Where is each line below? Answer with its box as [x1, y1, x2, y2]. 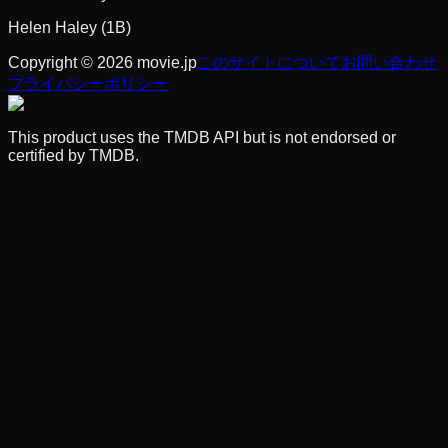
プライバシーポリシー [8, 74, 168, 92]
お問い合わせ [341, 53, 437, 71]
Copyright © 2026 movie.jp [8, 53, 197, 71]
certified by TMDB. [8, 146, 139, 164]
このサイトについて [197, 53, 341, 71]
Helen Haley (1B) [8, 18, 131, 36]
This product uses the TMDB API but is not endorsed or [8, 128, 396, 146]
